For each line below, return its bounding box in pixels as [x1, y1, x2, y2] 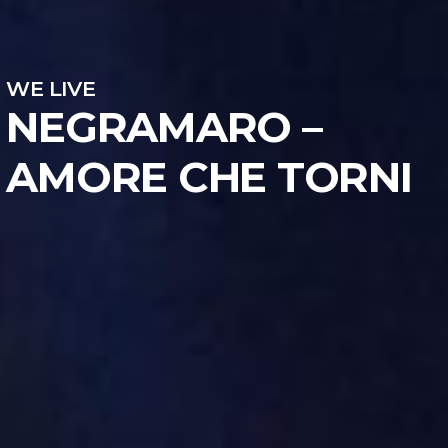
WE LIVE [6, 75, 95, 101]
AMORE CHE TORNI [6, 150, 412, 203]
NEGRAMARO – [6, 100, 322, 153]
